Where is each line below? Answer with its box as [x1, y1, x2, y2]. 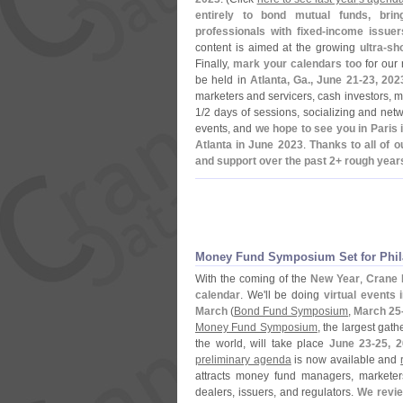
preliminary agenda [195, 354, 291, 366]
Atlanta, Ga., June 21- [249, 74, 363, 86]
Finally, [195, 58, 233, 70]
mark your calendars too [232, 58, 362, 70]
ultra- [359, 41, 387, 54]
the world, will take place [195, 337, 329, 350]
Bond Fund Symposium [234, 305, 349, 318]
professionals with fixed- [195, 25, 327, 38]
